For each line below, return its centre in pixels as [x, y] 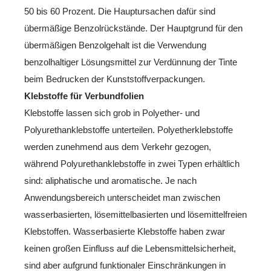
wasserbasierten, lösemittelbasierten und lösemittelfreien [135, 214]
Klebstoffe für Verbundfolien [84, 96]
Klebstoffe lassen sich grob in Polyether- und [112, 113]
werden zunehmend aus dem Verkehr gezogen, [118, 146]
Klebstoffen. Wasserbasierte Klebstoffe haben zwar [125, 231]
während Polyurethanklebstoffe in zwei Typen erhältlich [132, 163]
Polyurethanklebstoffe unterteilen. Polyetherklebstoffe [129, 129]
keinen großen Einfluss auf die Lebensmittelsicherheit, [130, 248]
